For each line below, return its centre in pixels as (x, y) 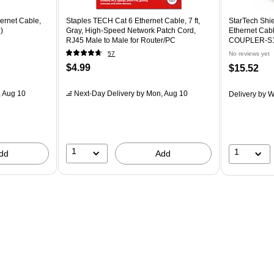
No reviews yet (249, 53)
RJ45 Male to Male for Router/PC (121, 40)
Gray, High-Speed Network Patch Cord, (131, 30)
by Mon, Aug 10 (161, 93)
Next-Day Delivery (105, 93)
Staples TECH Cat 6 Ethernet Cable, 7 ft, (133, 20)
